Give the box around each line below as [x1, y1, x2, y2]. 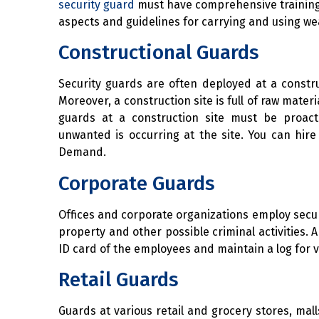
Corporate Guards [58, 171, 215, 195]
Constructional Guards [58, 41, 259, 65]
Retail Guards [58, 268, 179, 292]
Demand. [58, 145, 106, 159]
